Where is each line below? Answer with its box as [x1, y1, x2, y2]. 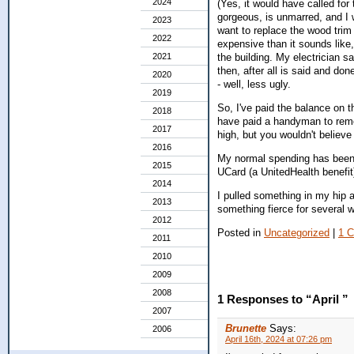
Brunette [225, 322, 266, 335]
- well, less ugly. [217, 78, 291, 91]
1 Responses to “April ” [217, 292, 348, 307]
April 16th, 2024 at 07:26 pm [225, 334, 332, 345]
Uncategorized [264, 226, 330, 239]
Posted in [217, 226, 264, 239]
